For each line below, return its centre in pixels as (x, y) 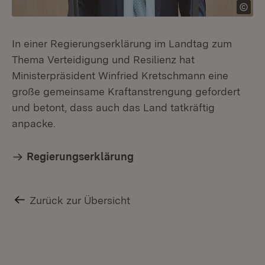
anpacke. (34, 123)
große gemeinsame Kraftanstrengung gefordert (126, 91)
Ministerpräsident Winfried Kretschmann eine (120, 75)
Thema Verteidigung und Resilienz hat (103, 59)
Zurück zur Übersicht (80, 200)
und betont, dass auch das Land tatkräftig (113, 107)
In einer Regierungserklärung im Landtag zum (122, 43)
